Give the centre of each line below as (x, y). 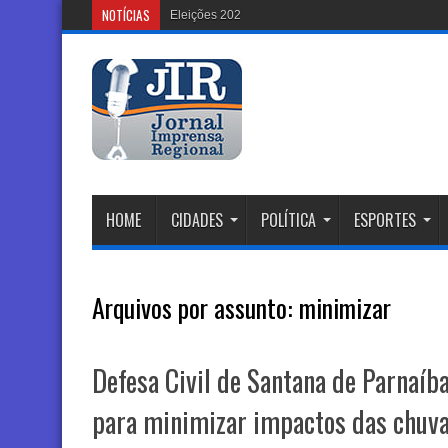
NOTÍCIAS (126, 15)
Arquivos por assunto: (195, 307)
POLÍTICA (288, 220)
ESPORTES (385, 220)
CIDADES (197, 220)
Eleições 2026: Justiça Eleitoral (255, 15)
